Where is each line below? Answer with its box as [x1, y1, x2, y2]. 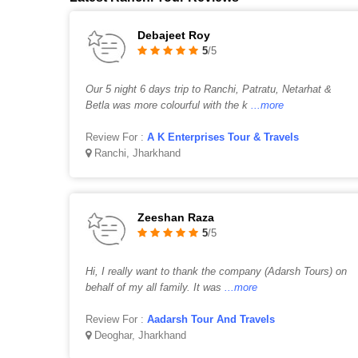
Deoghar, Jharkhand [91, 329, 186, 341]
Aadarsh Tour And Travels [147, 313, 275, 325]
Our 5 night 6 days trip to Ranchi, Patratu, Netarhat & [86, 83, 332, 95]
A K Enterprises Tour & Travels [147, 131, 299, 143]
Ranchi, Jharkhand [91, 147, 181, 159]
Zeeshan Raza [137, 211, 214, 224]
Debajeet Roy [137, 29, 210, 42]
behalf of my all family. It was [86, 281, 221, 293]
